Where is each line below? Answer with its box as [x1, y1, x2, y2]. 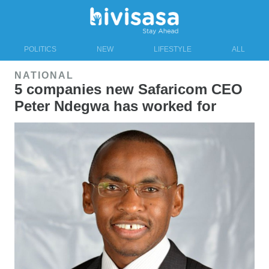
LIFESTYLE [154, 44, 192, 53]
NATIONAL [14, 70, 74, 80]
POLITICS [24, 44, 56, 53]
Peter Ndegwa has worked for [14, 97, 216, 114]
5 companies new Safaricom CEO [14, 80, 243, 97]
